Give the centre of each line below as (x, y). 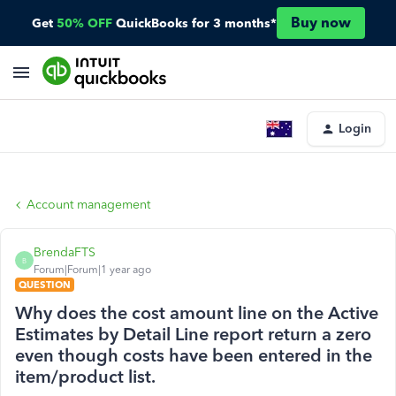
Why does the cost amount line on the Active (197, 313)
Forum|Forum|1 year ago (92, 270)
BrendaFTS (65, 252)
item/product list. (85, 377)
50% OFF (84, 23)
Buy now (320, 23)
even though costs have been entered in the (194, 355)
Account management (88, 205)
